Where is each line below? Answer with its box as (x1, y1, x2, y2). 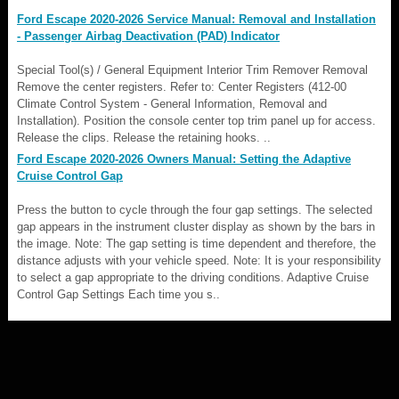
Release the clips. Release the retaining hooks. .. (17, 130, 271, 144)
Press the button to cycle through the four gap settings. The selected (17, 202, 372, 216)
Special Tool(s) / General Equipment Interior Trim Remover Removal (17, 62, 368, 77)
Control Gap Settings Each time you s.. (17, 287, 220, 301)
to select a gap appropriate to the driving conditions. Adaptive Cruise (17, 270, 369, 284)
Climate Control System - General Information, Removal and (17, 96, 327, 110)
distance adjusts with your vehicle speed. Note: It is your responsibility (17, 253, 381, 267)
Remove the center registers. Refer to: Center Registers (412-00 (17, 79, 346, 94)
